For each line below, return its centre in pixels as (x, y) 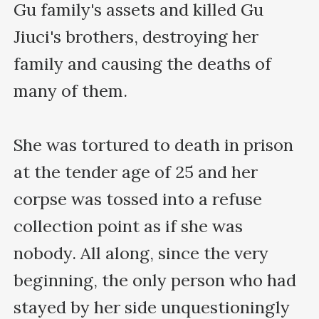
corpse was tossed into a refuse (138, 199)
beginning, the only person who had (155, 280)
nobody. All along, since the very (141, 253)
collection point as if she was (129, 226)
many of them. (71, 90)
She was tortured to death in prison (154, 145)
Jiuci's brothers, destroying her (136, 36)
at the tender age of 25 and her (136, 172)
